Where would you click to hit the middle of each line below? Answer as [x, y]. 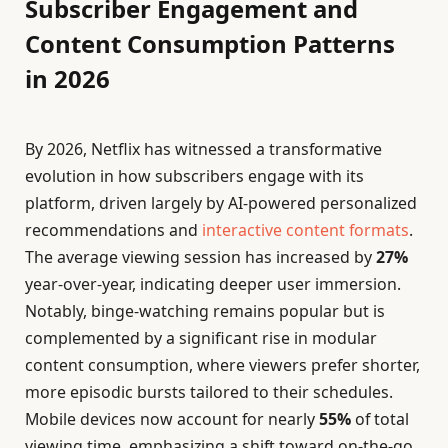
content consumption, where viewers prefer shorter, [222, 365]
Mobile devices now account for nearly [172, 419]
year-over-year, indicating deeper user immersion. [213, 284]
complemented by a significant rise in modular [201, 338]
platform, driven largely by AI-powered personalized [221, 203]
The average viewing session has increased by [200, 257]
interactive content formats [305, 230]
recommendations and [113, 230]
